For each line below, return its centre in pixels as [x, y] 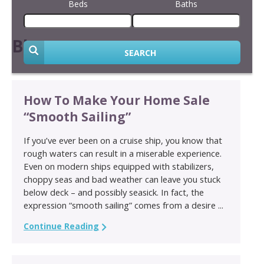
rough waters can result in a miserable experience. [123, 153]
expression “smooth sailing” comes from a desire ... [123, 205]
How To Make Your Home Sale [117, 100]
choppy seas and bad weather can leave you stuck [122, 179]
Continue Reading [61, 226]
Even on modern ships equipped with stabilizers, [119, 166]
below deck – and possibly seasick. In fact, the [114, 192]
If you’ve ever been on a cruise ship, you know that [123, 140]
